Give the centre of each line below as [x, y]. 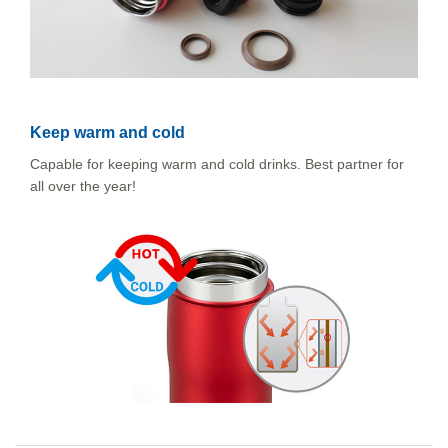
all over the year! [83, 186]
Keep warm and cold [107, 132]
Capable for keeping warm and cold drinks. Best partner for [217, 164]
